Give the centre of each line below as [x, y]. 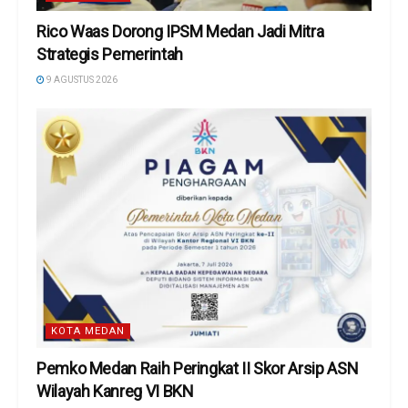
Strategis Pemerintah [110, 55]
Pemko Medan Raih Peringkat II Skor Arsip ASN [198, 369]
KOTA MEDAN [88, 331]
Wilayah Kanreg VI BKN [115, 392]
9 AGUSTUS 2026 [81, 80]
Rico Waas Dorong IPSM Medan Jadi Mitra [180, 32]
